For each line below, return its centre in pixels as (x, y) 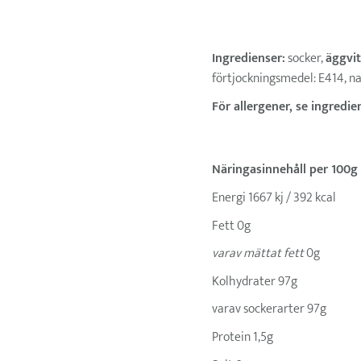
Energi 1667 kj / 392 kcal (274, 197)
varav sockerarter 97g (269, 309)
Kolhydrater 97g (254, 281)
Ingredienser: (248, 58)
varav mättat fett (257, 254)
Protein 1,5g (242, 337)
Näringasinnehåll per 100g (284, 170)
